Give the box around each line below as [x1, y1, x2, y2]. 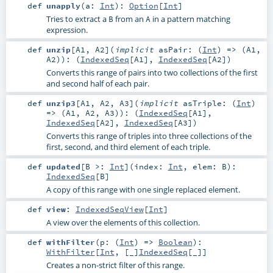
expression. [46, 24, 88, 35]
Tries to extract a [46, 13, 108, 24]
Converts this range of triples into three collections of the [46, 130, 252, 141]
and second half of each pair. [46, 77, 149, 89]
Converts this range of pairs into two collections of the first [46, 66, 258, 78]
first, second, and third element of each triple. [46, 141, 210, 152]
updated [46, 161, 80, 171]
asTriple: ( [182, 97, 236, 108]
